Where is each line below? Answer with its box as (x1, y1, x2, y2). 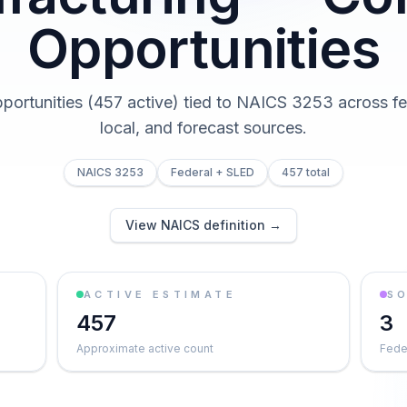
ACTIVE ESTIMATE (84, 288, 236, 301)
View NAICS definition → (125, 217, 282, 233)
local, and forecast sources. (100, 118, 307, 137)
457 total (282, 165, 330, 179)
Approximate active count (76, 342, 213, 355)
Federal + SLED (171, 165, 254, 179)
